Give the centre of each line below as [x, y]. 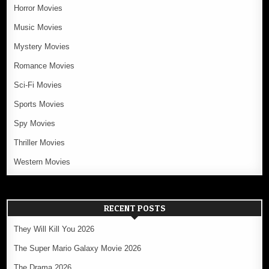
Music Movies [38, 27]
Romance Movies [44, 65]
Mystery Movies [42, 46]
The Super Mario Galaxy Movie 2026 [78, 248]
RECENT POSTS [134, 208]
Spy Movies [35, 123]
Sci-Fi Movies [38, 85]
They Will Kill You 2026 [54, 229]
